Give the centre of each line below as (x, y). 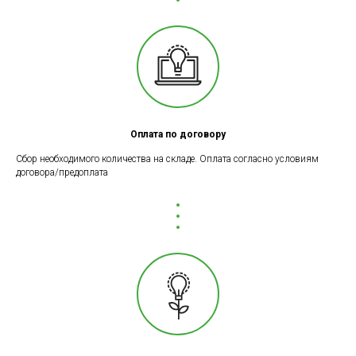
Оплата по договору (178, 135)
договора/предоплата (62, 173)
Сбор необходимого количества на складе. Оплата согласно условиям (167, 159)
